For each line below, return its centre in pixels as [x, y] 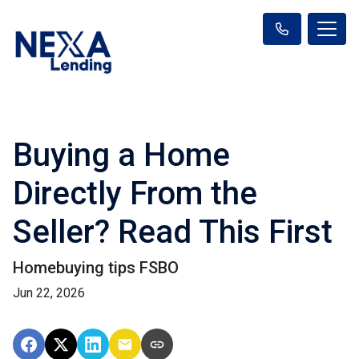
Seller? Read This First [173, 232]
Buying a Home [121, 155]
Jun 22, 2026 [49, 292]
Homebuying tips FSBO [96, 267]
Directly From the [135, 193]
